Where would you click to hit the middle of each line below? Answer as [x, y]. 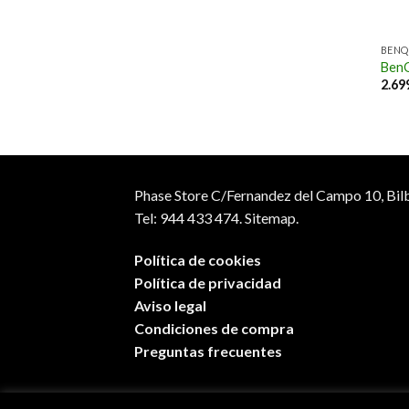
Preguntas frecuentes [208, 351]
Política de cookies [198, 259]
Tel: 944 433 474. [188, 218]
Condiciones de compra [214, 328]
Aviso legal [170, 305]
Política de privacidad [208, 282]
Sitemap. [272, 218]
